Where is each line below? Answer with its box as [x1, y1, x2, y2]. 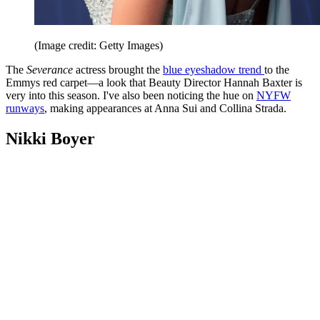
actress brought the [76, 63, 163, 76]
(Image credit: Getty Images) [34, 39, 163, 51]
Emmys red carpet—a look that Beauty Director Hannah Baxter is [6, 76, 302, 89]
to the [264, 63, 289, 76]
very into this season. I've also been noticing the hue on [6, 89, 256, 101]
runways [6, 101, 44, 114]
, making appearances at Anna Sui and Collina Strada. [44, 101, 286, 114]
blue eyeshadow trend [163, 63, 264, 76]
